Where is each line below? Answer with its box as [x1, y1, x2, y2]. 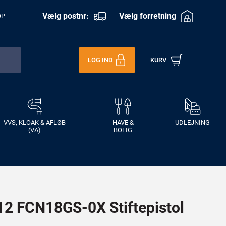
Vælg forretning [119, 11, 176, 21]
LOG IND [87, 56, 113, 64]
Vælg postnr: [42, 11, 89, 21]
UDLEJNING [175, 119, 210, 126]
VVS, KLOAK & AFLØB [4, 119, 66, 126]
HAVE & [112, 119, 134, 126]
